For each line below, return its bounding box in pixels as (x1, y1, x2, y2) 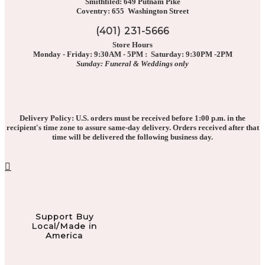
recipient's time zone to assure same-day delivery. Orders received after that (6, 123, 259, 132)
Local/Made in (31, 221, 97, 231)
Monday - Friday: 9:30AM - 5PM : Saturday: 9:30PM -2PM (33, 50, 232, 59)
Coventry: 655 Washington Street (76, 7, 189, 16)
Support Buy (35, 212, 93, 222)
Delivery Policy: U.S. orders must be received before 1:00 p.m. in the (20, 114, 245, 123)
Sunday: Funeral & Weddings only (76, 59, 189, 69)
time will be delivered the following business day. (52, 132, 213, 142)
